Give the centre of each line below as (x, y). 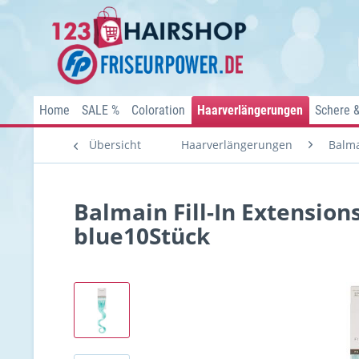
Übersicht (115, 145)
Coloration (158, 110)
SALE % (101, 110)
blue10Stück (142, 236)
